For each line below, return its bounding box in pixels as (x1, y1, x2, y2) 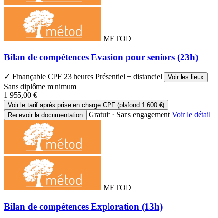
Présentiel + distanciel (95, 73, 164, 81)
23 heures (64, 73, 95, 81)
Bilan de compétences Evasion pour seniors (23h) (4, 52, 198, 63)
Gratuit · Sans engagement (89, 110, 170, 119)
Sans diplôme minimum (4, 82, 76, 91)
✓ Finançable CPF (4, 73, 64, 81)
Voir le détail (172, 110, 211, 119)
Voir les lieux (168, 73, 204, 81)
